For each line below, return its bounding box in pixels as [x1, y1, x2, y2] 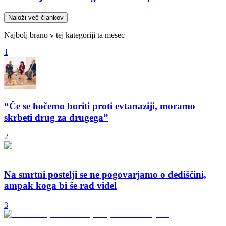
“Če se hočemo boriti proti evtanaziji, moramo [4, 100, 195, 111]
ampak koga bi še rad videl [4, 180, 117, 191]
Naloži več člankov [8, 14, 64, 21]
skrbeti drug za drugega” [4, 111, 108, 123]
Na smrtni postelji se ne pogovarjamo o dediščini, [4, 169, 206, 180]
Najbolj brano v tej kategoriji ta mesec [4, 31, 125, 39]
